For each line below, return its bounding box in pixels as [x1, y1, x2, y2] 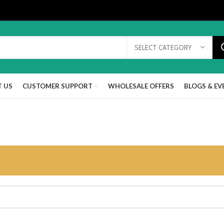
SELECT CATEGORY [134, 43, 191, 51]
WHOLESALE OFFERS [107, 81, 174, 90]
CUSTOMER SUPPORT [22, 81, 92, 90]
